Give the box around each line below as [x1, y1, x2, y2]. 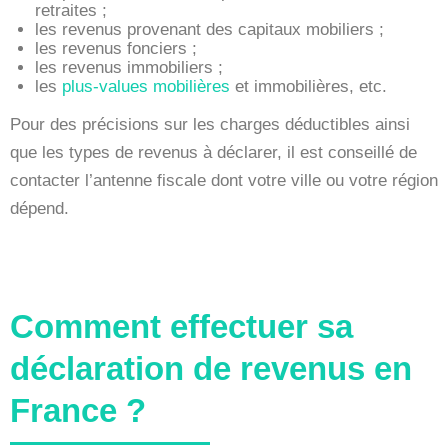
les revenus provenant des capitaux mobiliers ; [35, 19, 384, 39]
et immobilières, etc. [230, 76, 387, 96]
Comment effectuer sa [10, 307, 353, 345]
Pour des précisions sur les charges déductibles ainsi [10, 114, 410, 134]
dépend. [10, 198, 69, 218]
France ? [10, 391, 146, 429]
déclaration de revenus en [10, 349, 412, 387]
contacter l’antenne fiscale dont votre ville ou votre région [10, 170, 438, 190]
